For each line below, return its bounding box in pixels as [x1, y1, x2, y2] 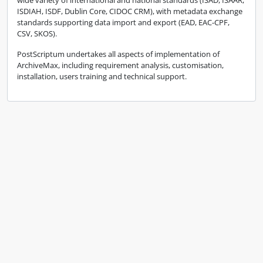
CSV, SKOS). [17, 28, 57, 39]
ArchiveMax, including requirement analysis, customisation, [17, 60, 224, 70]
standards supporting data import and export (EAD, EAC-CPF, [17, 17, 230, 28]
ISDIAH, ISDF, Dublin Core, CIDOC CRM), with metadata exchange [17, 6, 242, 16]
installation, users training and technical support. [17, 71, 187, 82]
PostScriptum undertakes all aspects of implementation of [17, 49, 220, 59]
